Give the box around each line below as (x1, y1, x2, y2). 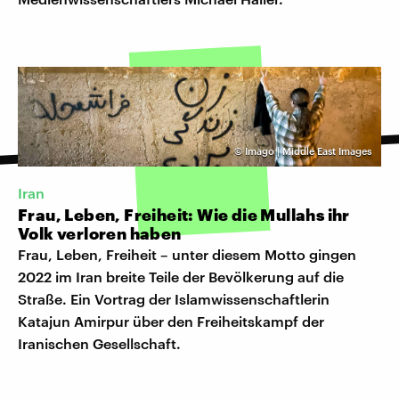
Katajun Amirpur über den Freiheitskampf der (18, 313, 324, 330)
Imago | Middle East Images (245, 144, 371, 157)
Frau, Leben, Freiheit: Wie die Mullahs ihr (18, 205, 350, 225)
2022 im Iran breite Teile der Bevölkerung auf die (18, 268, 344, 286)
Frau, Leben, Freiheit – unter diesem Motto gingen (18, 246, 356, 264)
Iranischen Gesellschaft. (18, 335, 181, 353)
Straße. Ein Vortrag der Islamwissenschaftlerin (18, 290, 330, 308)
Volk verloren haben (18, 224, 182, 244)
